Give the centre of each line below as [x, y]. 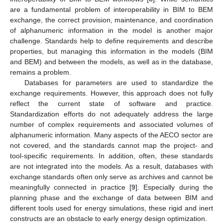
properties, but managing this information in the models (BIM [111, 51]
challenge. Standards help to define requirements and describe [111, 41]
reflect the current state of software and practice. [111, 103]
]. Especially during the [174, 187]
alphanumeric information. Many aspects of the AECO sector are [111, 135]
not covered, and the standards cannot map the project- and [111, 145]
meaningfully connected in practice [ [71, 187]
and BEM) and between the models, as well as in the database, [111, 61]
